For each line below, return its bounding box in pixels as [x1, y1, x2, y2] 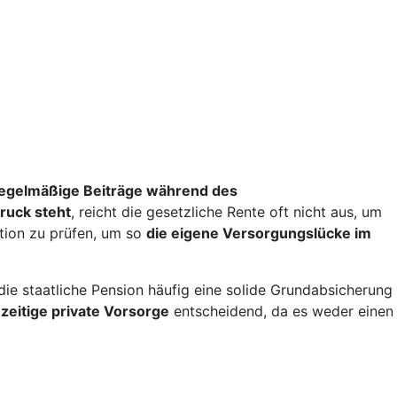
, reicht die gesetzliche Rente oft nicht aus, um [71, 202, 382, 221]
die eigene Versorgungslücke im [146, 223, 371, 242]
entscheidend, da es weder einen [169, 301, 393, 320]
